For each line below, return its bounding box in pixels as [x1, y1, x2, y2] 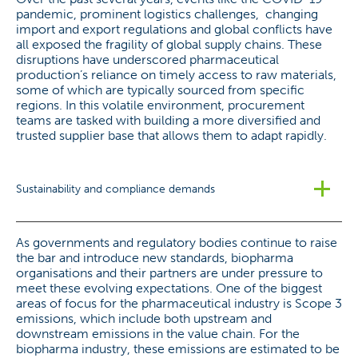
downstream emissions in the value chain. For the [16, 326, 300, 341]
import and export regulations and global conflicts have [16, 22, 332, 37]
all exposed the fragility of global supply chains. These [16, 37, 322, 52]
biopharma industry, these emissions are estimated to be [16, 341, 340, 356]
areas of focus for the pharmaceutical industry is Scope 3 [16, 296, 342, 311]
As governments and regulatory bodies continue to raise [16, 235, 337, 250]
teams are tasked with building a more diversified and [16, 113, 320, 128]
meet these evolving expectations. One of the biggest [16, 280, 322, 296]
